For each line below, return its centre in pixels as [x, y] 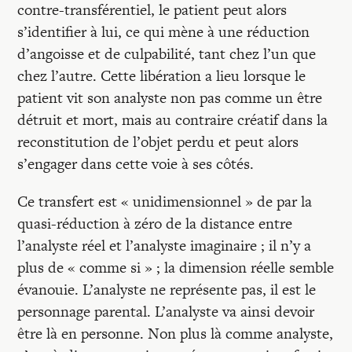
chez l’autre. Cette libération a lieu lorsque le [162, 76]
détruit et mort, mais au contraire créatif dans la [173, 120]
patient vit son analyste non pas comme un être [170, 98]
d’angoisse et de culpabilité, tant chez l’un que [167, 54]
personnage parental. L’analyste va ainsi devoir [166, 312]
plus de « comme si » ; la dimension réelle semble [176, 268]
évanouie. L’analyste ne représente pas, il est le [167, 290]
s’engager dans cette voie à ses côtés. [136, 164]
